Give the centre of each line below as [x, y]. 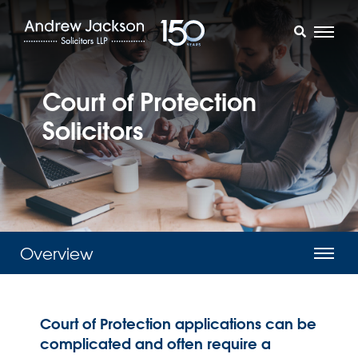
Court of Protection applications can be [178, 324]
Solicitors [93, 130]
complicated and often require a [155, 344]
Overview [57, 254]
